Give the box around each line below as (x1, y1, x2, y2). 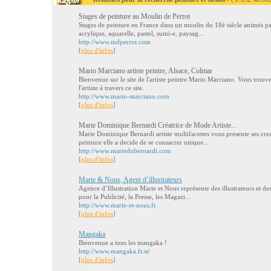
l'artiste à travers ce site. (79, 84, 144, 91)
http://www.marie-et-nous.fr (79, 201, 156, 209)
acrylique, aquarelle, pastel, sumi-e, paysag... (79, 30, 204, 37)
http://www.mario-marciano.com (79, 93, 169, 100)
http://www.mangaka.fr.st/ (79, 247, 150, 255)
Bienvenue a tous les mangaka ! (79, 239, 167, 246)
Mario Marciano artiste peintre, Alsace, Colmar (79, 67, 212, 75)
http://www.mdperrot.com (79, 38, 151, 45)
